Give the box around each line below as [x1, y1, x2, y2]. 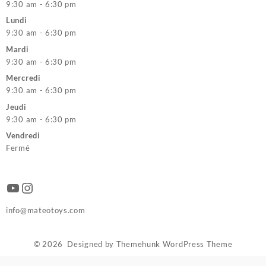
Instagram [20, 178, 86, 196]
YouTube [5, 178, 62, 196]
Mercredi [6, 73, 41, 83]
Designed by [67, 239, 115, 249]
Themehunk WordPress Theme [116, 239, 233, 249]
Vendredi [6, 131, 40, 141]
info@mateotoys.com [6, 205, 85, 216]
